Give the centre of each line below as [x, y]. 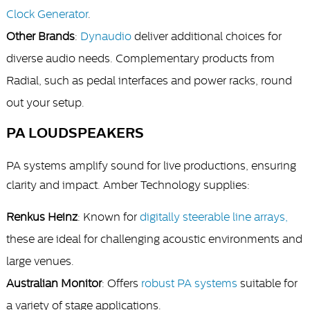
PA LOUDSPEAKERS [75, 133]
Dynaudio [106, 36]
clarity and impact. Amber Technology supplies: [128, 185]
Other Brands [40, 36]
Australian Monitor [54, 283]
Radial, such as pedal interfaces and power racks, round [149, 81]
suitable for [267, 283]
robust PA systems [189, 283]
